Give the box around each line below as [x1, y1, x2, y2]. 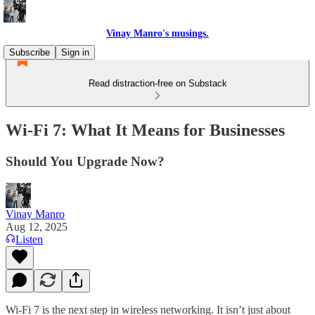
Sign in [61, 47, 89, 58]
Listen [15, 233, 43, 245]
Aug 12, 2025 [6, 220, 67, 233]
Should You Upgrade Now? [6, 153, 165, 169]
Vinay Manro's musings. [106, 28, 209, 39]
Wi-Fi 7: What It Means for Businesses [6, 120, 285, 139]
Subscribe [9, 47, 50, 58]
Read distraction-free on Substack [88, 78, 227, 89]
